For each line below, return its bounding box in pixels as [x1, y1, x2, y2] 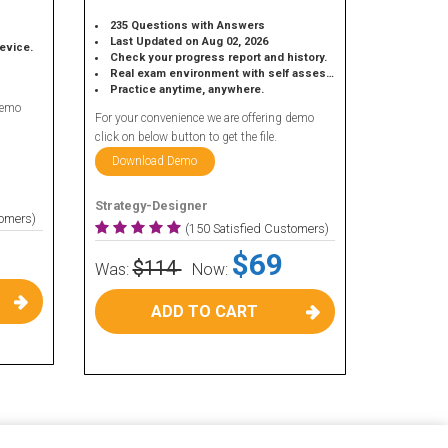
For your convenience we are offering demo [94, 111, 314, 125]
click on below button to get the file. [94, 130, 277, 144]
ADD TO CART [151, 302, 259, 321]
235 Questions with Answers [109, 19, 265, 32]
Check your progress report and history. [109, 51, 327, 64]
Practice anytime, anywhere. [109, 83, 264, 96]
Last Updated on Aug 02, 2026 [109, 35, 268, 48]
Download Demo [112, 154, 197, 168]
